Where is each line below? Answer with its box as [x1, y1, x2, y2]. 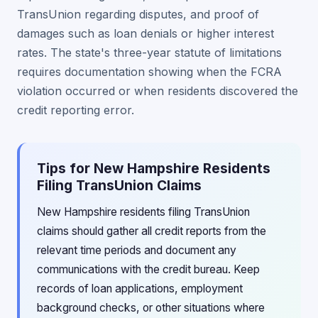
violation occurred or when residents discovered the [17, 84, 298, 98]
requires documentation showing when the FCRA [17, 65, 282, 79]
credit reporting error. [17, 103, 134, 117]
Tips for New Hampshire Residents [37, 160, 270, 177]
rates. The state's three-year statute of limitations [17, 45, 282, 60]
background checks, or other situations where [37, 301, 265, 314]
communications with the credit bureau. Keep [37, 263, 260, 276]
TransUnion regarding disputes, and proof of [17, 7, 259, 21]
